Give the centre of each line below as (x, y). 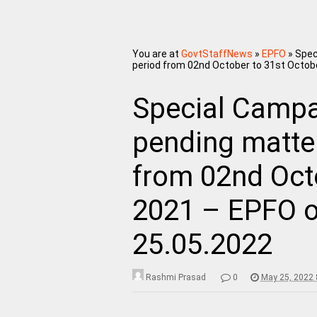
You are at (155, 53)
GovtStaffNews (217, 53)
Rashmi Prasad (175, 277)
